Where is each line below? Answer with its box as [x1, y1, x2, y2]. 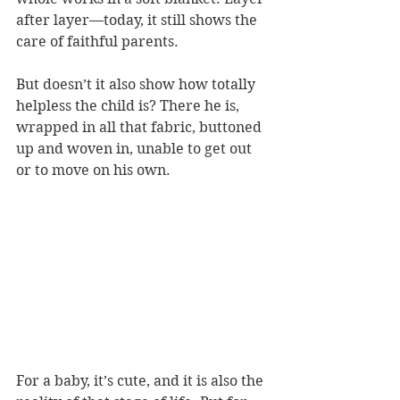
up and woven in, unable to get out [16, 140, 255, 157]
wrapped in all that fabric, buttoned [16, 119, 265, 136]
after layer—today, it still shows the [16, 12, 261, 29]
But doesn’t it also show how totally [16, 76, 259, 93]
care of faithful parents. [16, 33, 182, 50]
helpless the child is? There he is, [16, 97, 243, 114]
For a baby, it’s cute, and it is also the [16, 372, 267, 390]
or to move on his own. [16, 162, 171, 179]
